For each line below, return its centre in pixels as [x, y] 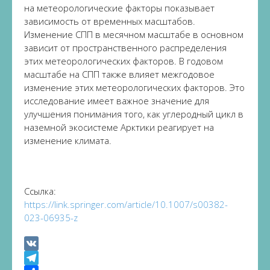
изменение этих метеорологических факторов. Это [134, 87]
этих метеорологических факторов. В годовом [124, 61]
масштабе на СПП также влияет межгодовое [119, 74]
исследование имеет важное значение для [117, 101]
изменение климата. [68, 140]
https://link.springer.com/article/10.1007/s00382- [126, 204]
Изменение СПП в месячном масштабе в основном [134, 34]
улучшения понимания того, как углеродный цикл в [134, 114]
